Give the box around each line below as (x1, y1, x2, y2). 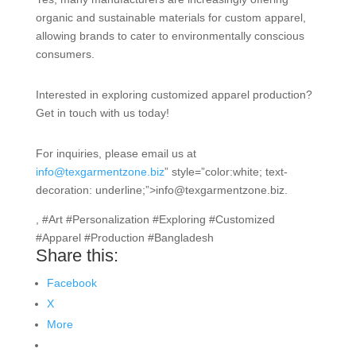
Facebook (46, 277, 97, 289)
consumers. (35, 48, 95, 60)
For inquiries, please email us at (35, 147, 196, 160)
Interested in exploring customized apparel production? (35, 88, 312, 101)
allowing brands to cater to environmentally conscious (35, 29, 304, 42)
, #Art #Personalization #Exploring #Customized (35, 213, 275, 226)
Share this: (35, 246, 118, 265)
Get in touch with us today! (35, 106, 169, 119)
